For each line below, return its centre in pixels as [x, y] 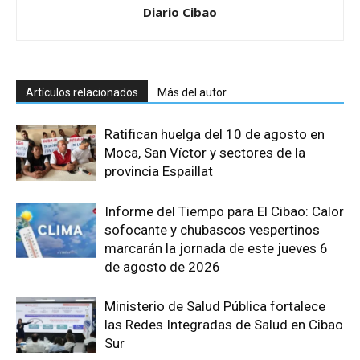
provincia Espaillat [159, 172]
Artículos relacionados [82, 93]
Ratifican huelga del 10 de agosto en [215, 135]
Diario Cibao [180, 12]
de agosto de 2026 [162, 267]
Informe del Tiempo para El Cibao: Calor [224, 212]
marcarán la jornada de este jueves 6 [216, 249]
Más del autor [192, 93]
